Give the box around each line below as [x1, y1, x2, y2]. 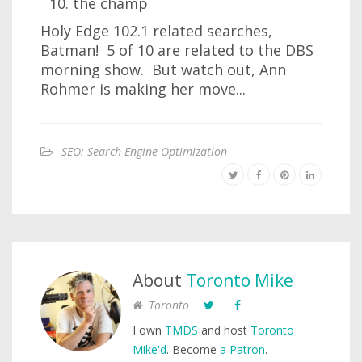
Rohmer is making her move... [40, 79, 246, 99]
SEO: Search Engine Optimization [61, 144, 227, 159]
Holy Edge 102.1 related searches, [40, 21, 272, 40]
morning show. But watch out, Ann [40, 60, 286, 79]
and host [198, 322, 250, 338]
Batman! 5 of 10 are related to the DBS [40, 40, 314, 60]
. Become [166, 342, 220, 357]
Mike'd [133, 342, 166, 357]
